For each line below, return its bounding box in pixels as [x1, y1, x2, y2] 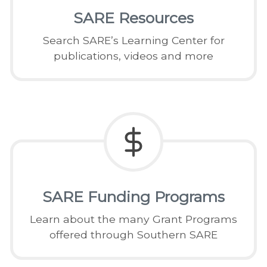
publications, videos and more [54, 49, 213, 63]
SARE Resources [73, 9, 194, 27]
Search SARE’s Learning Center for [42, 34, 225, 47]
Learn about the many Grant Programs [30, 213, 237, 226]
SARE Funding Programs [42, 188, 225, 206]
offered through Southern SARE [49, 228, 218, 241]
